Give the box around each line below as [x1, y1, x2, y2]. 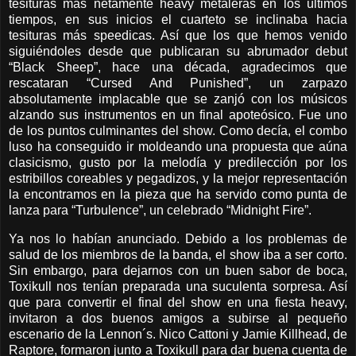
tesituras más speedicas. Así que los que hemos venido [9, 29, 347, 43]
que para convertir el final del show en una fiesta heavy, [9, 296, 347, 310]
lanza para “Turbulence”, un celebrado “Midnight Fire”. [9, 203, 311, 218]
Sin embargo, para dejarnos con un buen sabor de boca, [9, 264, 347, 278]
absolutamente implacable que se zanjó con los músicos [9, 92, 347, 106]
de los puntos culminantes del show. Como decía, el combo [9, 124, 347, 138]
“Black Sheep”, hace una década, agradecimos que [9, 60, 347, 75]
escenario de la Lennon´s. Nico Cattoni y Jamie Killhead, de [9, 327, 347, 342]
